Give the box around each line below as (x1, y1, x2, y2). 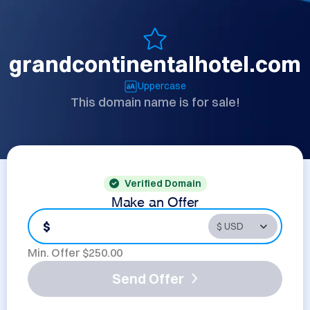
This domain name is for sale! (70, 94, 240, 110)
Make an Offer (111, 197, 199, 203)
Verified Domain (124, 177, 201, 190)
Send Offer (112, 270, 184, 287)
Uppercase (138, 80, 186, 92)
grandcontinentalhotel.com (9, 51, 301, 77)
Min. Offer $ (28, 246, 89, 259)
